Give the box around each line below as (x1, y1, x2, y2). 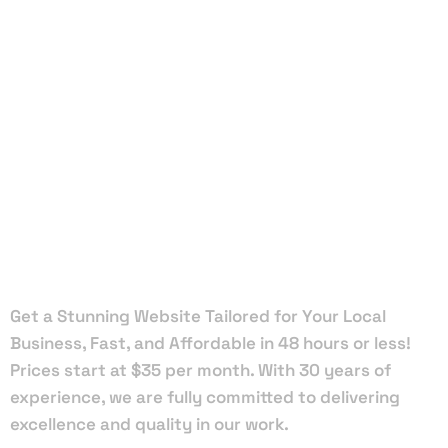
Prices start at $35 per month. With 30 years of (10, 359, 391, 381)
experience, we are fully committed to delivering (10, 386, 400, 408)
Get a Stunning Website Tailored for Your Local (10, 305, 386, 327)
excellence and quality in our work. (10, 413, 289, 435)
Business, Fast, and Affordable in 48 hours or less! (10, 332, 411, 354)
